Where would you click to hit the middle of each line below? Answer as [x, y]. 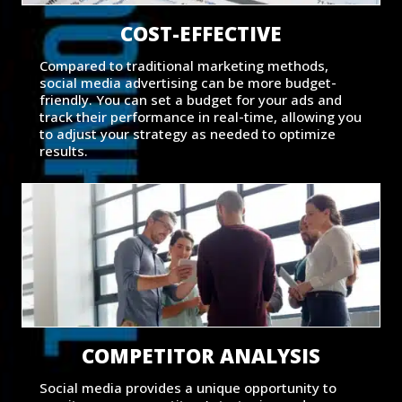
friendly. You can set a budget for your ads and [191, 100]
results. [64, 151]
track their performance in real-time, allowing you [201, 117]
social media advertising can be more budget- [188, 83]
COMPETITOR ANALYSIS [201, 356]
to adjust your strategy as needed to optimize [188, 134]
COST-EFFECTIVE [201, 34]
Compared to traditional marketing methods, [184, 66]
